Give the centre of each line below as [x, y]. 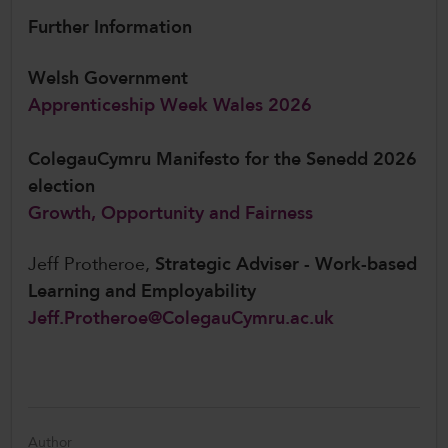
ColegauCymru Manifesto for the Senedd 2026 [222, 160]
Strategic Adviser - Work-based [286, 265]
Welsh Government [110, 79]
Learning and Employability [144, 292]
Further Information [112, 28]
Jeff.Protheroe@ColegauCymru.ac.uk [181, 319]
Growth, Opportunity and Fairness [170, 214]
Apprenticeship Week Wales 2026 [170, 106]
